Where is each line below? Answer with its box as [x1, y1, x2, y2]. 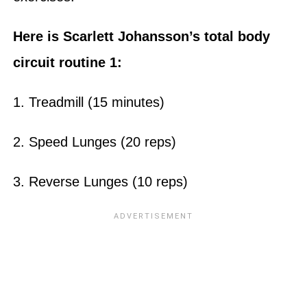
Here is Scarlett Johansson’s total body [12, 28, 270, 44]
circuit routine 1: [12, 54, 126, 70]
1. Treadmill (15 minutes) [12, 94, 164, 110]
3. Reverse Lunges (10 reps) [12, 173, 192, 189]
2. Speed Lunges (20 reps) [12, 134, 176, 149]
